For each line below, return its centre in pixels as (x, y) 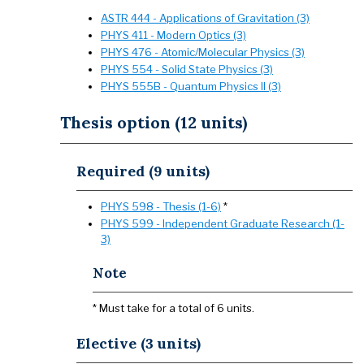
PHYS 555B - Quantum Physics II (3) (191, 86)
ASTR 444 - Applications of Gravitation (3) (205, 18)
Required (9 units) (143, 171)
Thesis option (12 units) (154, 122)
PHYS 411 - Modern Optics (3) (173, 35)
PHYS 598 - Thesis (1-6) (161, 206)
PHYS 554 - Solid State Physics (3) (187, 69)
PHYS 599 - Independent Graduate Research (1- (223, 223)
